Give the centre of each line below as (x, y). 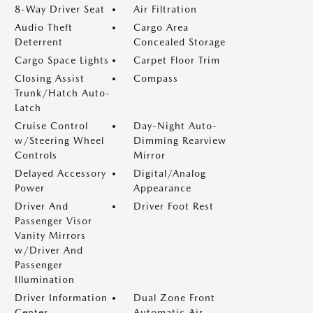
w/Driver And (49, 250)
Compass (156, 78)
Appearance (162, 188)
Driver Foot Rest (174, 206)
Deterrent (39, 42)
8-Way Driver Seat (60, 9)
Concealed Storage (180, 42)
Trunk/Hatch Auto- (63, 93)
